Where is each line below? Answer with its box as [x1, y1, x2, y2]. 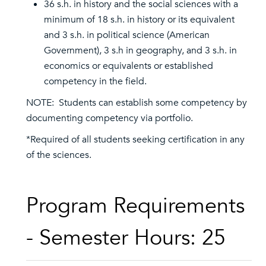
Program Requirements [26, 191, 245, 220]
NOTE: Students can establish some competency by [26, 96, 247, 109]
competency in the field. [44, 75, 147, 88]
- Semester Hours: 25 [26, 223, 226, 252]
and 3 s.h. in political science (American [44, 28, 210, 42]
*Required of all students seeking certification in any [26, 133, 245, 146]
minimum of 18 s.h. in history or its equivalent [44, 13, 235, 26]
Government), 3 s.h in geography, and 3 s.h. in [44, 44, 237, 57]
